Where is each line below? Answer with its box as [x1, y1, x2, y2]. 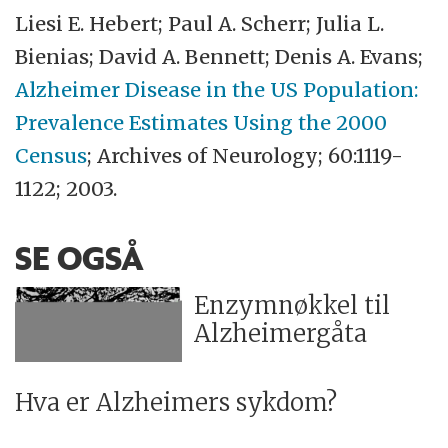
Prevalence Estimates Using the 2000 [15, 110, 388, 136]
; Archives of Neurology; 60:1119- [87, 143, 404, 169]
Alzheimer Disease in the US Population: [15, 77, 419, 103]
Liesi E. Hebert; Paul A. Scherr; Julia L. [15, 11, 385, 37]
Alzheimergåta [194, 317, 368, 349]
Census [15, 143, 88, 169]
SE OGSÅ [15, 237, 145, 278]
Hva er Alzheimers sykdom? [15, 387, 338, 419]
